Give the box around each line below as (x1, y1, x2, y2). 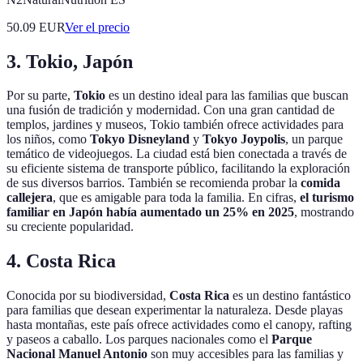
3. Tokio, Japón (6, 50, 133, 72)
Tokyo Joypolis (203, 132, 285, 147)
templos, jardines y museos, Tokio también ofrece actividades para (6, 117, 344, 132)
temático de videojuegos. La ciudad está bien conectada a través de (6, 147, 347, 161)
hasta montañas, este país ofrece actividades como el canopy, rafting (6, 318, 352, 332)
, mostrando (294, 205, 354, 220)
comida (301, 176, 340, 190)
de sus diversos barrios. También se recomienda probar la (6, 176, 301, 190)
